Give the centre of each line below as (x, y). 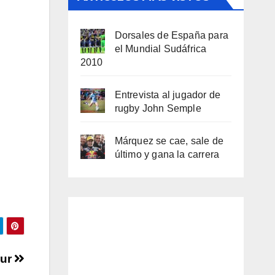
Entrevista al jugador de (168, 95)
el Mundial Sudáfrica (161, 49)
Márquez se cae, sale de (169, 141)
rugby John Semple (158, 108)
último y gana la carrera (167, 154)
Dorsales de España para (172, 35)
